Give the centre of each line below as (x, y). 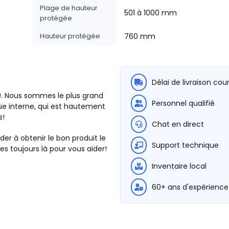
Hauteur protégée (70, 36)
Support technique (185, 145)
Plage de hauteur (69, 8)
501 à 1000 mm (151, 13)
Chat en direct (178, 124)
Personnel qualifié (183, 103)
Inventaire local (179, 166)
